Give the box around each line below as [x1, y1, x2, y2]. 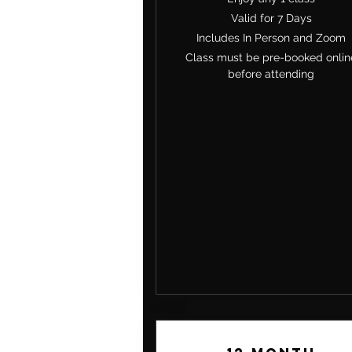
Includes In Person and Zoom [196, 31, 346, 44]
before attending [228, 68, 315, 81]
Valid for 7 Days [230, 11, 312, 24]
